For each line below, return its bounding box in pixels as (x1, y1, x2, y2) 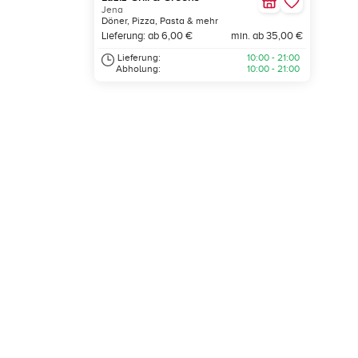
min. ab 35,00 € (230, 30, 303, 42)
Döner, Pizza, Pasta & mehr (101, 15, 218, 27)
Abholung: (116, 63, 161, 75)
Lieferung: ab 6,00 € (101, 30, 193, 42)
